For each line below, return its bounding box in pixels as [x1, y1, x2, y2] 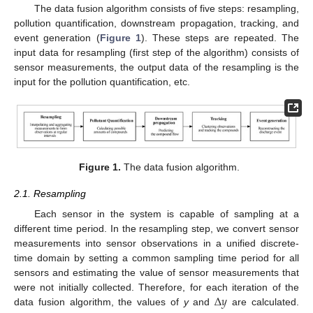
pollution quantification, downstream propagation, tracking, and [14, 17, 299, 29]
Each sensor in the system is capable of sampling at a [34, 208, 299, 219]
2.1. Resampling [14, 188, 86, 200]
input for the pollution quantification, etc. [14, 76, 190, 88]
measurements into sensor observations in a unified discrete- [14, 237, 299, 249]
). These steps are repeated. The [140, 32, 299, 44]
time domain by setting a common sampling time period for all [14, 252, 299, 263]
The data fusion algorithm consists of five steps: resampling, [34, 3, 299, 15]
